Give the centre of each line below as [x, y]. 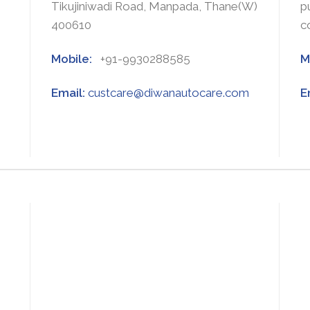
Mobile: [75, 58]
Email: [69, 92]
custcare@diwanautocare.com [168, 92]
